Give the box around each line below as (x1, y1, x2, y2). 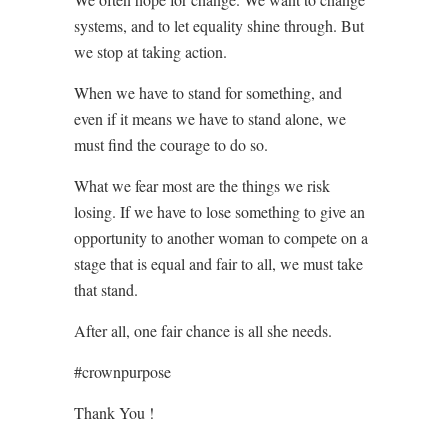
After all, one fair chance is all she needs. (74, 319, 332, 341)
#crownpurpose (74, 360, 171, 382)
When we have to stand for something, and (74, 81, 342, 103)
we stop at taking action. (74, 40, 227, 62)
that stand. (74, 278, 138, 300)
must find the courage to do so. (74, 133, 268, 155)
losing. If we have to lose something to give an (74, 200, 365, 222)
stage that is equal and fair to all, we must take (74, 252, 363, 274)
